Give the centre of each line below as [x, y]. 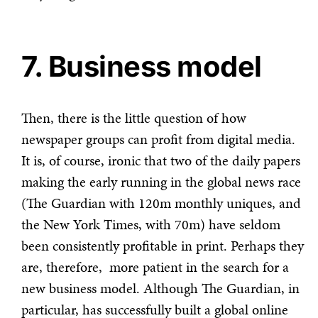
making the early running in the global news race [161, 182]
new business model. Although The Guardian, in [160, 289]
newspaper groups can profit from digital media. [158, 139]
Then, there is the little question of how [134, 118]
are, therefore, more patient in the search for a [155, 267]
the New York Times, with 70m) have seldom [151, 225]
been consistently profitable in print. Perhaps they [163, 246]
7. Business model [142, 67]
